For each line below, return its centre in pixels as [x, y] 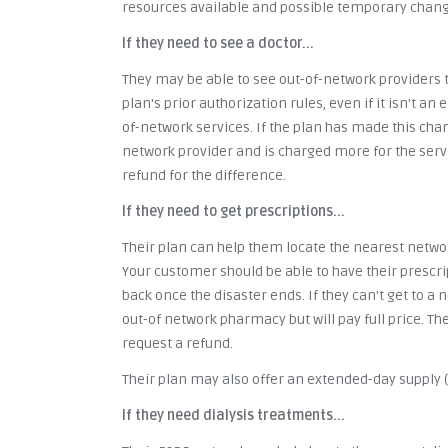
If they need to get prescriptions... [233, 211]
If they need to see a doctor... [218, 43]
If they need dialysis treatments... [233, 415]
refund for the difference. [204, 175]
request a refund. [177, 343]
